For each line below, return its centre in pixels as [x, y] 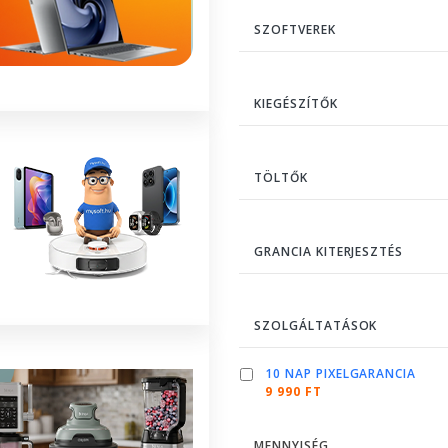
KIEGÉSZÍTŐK [296, 103]
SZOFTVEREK [295, 29]
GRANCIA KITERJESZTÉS [329, 251]
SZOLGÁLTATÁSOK [316, 325]
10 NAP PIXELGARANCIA [341, 373]
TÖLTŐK [281, 177]
